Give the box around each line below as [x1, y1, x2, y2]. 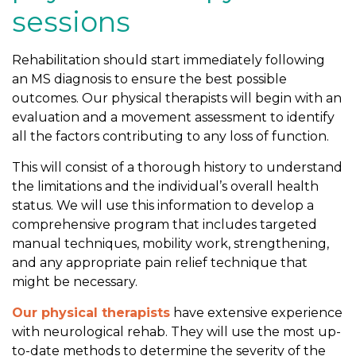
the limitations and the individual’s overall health [12, 179, 319, 195]
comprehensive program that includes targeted [12, 217, 318, 233]
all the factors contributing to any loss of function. [12, 129, 330, 145]
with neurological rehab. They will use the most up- [12, 324, 342, 340]
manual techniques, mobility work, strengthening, [12, 236, 330, 252]
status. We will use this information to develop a [12, 198, 315, 214]
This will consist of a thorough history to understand [12, 160, 343, 176]
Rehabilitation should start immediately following [12, 52, 326, 68]
